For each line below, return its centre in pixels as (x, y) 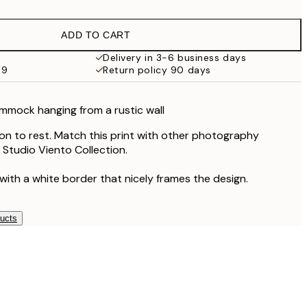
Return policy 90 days (157, 70)
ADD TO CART (96, 35)
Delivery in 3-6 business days (175, 58)
